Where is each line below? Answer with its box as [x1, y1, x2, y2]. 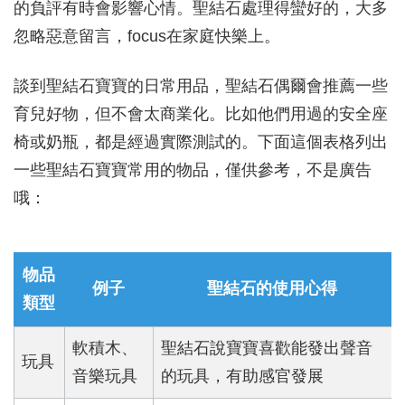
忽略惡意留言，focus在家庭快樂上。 [14, 27, 280, 46]
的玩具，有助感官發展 [161, 367, 324, 386]
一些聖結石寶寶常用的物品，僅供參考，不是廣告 [14, 161, 372, 180]
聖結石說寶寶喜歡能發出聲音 [161, 339, 372, 358]
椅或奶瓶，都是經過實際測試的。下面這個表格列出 [14, 133, 388, 152]
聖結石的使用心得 [207, 279, 337, 298]
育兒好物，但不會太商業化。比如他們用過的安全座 [14, 105, 388, 124]
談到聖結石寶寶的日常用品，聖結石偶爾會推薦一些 [14, 77, 388, 96]
